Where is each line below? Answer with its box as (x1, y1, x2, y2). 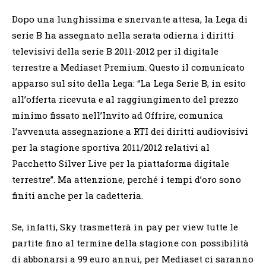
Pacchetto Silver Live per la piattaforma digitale (12, 157, 229, 169)
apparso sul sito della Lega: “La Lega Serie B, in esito (12, 77, 246, 89)
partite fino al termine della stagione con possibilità (12, 236, 249, 249)
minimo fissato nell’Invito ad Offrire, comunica (12, 109, 223, 121)
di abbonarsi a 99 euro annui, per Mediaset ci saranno (12, 252, 254, 265)
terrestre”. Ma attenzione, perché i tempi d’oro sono (12, 173, 241, 185)
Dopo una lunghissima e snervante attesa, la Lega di (12, 12, 248, 25)
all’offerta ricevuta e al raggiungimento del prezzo (12, 93, 239, 105)
